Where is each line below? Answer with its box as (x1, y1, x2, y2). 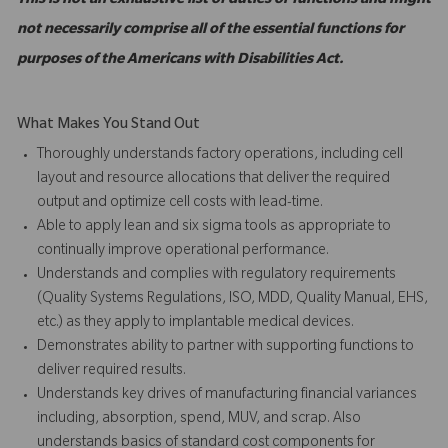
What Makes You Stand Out (17, 117, 200, 134)
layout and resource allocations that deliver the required (37, 171, 390, 188)
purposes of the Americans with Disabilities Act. (17, 52, 347, 69)
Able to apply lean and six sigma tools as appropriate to (37, 219, 391, 236)
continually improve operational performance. (37, 243, 332, 260)
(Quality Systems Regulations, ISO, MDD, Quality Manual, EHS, (37, 291, 428, 308)
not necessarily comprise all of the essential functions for (17, 22, 404, 39)
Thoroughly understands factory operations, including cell (37, 147, 403, 164)
